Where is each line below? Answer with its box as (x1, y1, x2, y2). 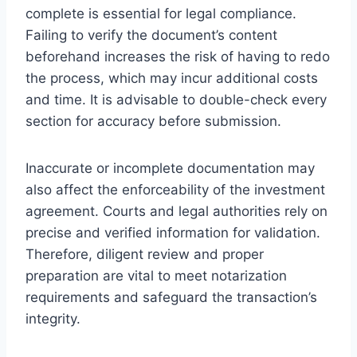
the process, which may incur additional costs (25, 69, 318, 86)
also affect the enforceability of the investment (25, 181, 325, 198)
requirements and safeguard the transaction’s (25, 288, 317, 305)
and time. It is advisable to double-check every (25, 91, 327, 108)
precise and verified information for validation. (25, 224, 320, 241)
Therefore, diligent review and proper (25, 245, 264, 262)
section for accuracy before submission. (25, 112, 281, 129)
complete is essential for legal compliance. (25, 5, 296, 22)
